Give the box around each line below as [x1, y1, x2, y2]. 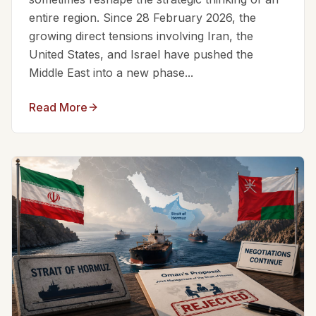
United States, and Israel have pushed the [29, 47, 253, 61]
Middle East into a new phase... [29, 65, 193, 80]
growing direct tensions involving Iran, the [29, 28, 253, 43]
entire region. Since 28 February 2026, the [29, 10, 256, 25]
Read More [29, 99, 87, 114]
